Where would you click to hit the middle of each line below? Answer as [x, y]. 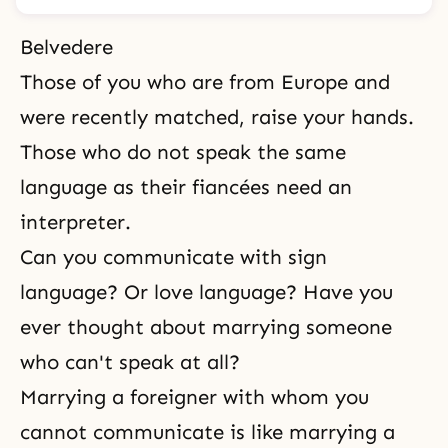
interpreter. [75, 222]
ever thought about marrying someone [206, 327]
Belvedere [66, 47]
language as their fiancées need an [186, 187]
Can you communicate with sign [173, 257]
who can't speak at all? [130, 362]
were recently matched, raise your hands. [217, 117]
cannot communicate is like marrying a [207, 432]
